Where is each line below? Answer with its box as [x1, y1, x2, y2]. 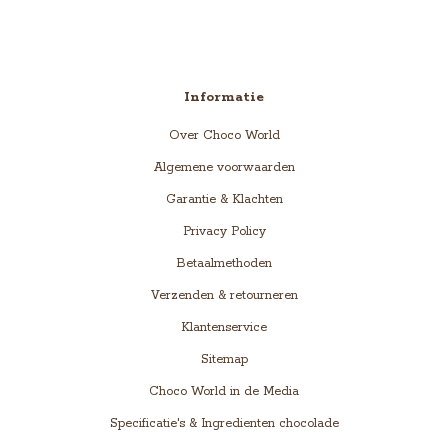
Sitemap [200, 351, 248, 367]
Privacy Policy [182, 223, 266, 239]
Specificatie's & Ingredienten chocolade [109, 415, 339, 431]
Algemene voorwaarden [153, 159, 295, 175]
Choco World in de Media [149, 383, 299, 399]
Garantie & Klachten [165, 191, 283, 207]
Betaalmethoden [176, 255, 272, 271]
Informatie [184, 87, 264, 106]
